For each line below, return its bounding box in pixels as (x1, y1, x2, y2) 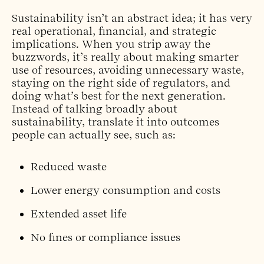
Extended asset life (31, 207, 127, 220)
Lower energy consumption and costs (31, 184, 220, 197)
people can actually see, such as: (12, 128, 176, 141)
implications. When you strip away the (12, 38, 210, 51)
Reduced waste (31, 160, 107, 173)
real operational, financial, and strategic (12, 25, 216, 38)
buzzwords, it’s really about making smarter (12, 51, 238, 64)
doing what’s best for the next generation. (12, 90, 226, 103)
